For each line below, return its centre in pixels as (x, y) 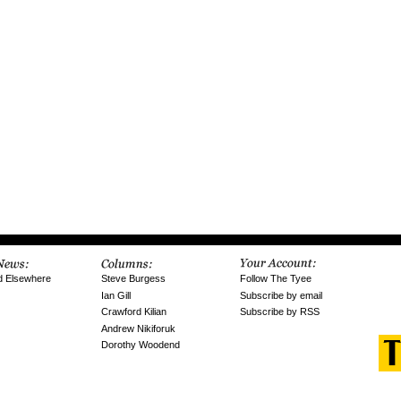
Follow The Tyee (276, 279)
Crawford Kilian (134, 312)
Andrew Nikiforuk (138, 328)
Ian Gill (116, 295)
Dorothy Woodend (141, 345)
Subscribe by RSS (280, 312)
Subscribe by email (281, 295)
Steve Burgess (133, 279)
